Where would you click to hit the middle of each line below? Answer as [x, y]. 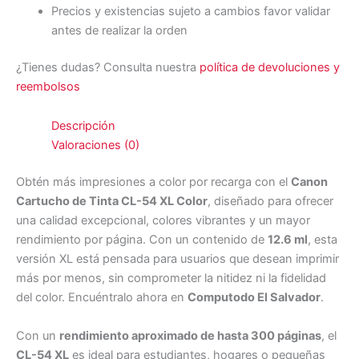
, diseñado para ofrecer [270, 202]
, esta [323, 240]
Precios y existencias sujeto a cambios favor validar [190, 11]
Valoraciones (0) [95, 145]
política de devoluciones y [270, 67]
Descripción [83, 126]
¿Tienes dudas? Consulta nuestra [108, 67]
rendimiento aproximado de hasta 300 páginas [190, 335]
